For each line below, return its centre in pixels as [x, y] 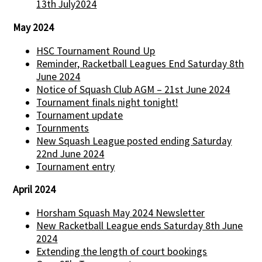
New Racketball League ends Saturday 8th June [140, 225]
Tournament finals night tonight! [107, 102]
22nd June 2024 [70, 154]
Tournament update [80, 115]
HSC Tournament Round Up [96, 51]
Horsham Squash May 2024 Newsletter [121, 213]
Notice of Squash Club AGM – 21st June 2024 [133, 89]
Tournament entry [76, 166]
